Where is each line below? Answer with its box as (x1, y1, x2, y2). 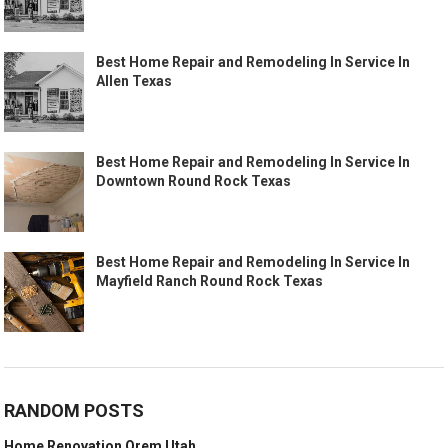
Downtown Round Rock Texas (96, 173, 292, 190)
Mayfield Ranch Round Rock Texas (96, 273, 324, 290)
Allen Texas (96, 73, 173, 90)
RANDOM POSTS (4, 400, 145, 422)
